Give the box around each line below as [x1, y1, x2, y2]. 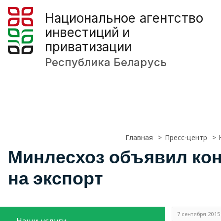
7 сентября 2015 [177, 210, 220, 218]
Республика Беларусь [45, 55, 167, 69]
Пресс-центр [164, 132, 207, 142]
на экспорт [8, 165, 104, 191]
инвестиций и [45, 24, 130, 40]
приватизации [45, 38, 132, 54]
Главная [125, 132, 153, 142]
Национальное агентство [45, 10, 203, 26]
